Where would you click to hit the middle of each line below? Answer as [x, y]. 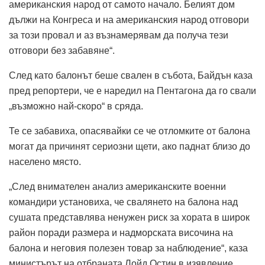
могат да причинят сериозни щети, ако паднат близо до [130, 146]
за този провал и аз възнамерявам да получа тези [119, 35]
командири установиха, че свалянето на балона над [123, 202]
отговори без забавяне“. [62, 50]
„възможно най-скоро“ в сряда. [76, 106]
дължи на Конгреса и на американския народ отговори [129, 20]
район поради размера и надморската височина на [121, 232]
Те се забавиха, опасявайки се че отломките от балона [130, 131]
